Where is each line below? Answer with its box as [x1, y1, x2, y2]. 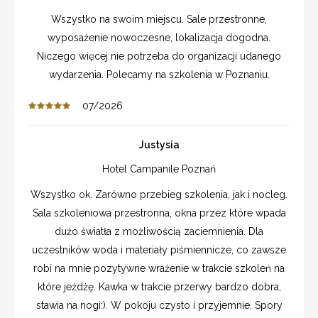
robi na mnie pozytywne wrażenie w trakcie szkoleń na [33, 262, 285, 274]
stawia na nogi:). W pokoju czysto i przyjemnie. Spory [35, 299, 283, 311]
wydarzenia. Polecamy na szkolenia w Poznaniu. [48, 68, 270, 80]
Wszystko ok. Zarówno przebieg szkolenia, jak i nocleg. [31, 188, 287, 200]
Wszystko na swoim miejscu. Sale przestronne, [51, 13, 267, 25]
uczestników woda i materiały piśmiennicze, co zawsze [32, 243, 286, 256]
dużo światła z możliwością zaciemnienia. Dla [55, 225, 263, 237]
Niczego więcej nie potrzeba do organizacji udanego [37, 50, 281, 62]
